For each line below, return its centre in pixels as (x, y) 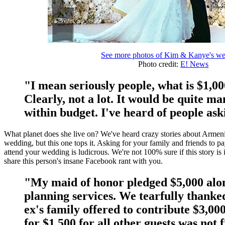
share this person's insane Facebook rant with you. (84, 161)
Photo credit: (159, 64)
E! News (195, 64)
